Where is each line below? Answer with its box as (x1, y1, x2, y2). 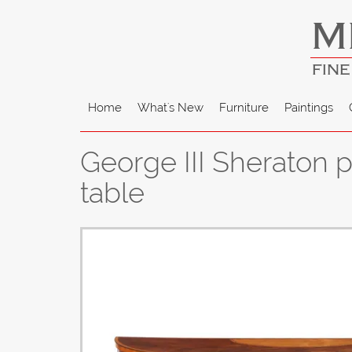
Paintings (284, 101, 333, 115)
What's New (137, 101, 203, 115)
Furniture (219, 101, 269, 115)
